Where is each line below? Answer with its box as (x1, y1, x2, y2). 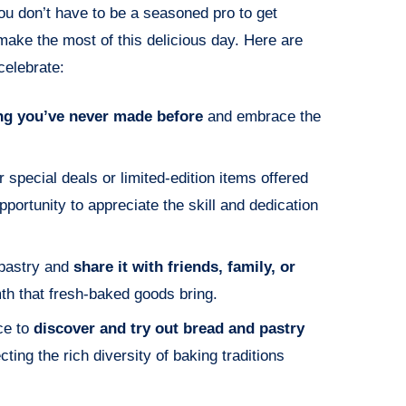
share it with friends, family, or (73, 258, 295, 276)
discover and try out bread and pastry (34, 320, 304, 338)
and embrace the (203, 108, 321, 126)
